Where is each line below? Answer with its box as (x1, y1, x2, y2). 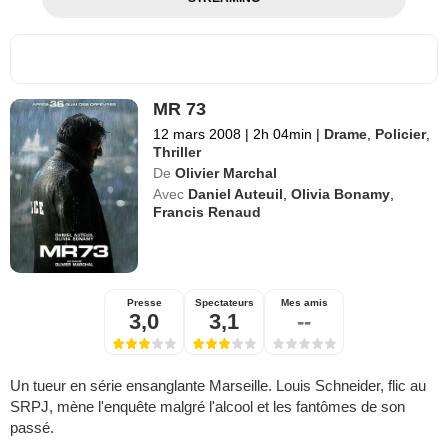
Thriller (153, 144, 202, 161)
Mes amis (280, 297, 328, 309)
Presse (126, 297, 162, 309)
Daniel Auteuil (188, 186, 284, 203)
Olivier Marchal (175, 165, 278, 182)
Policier (375, 126, 427, 143)
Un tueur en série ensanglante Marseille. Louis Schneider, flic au (10, 377, 426, 395)
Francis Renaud (153, 204, 262, 221)
